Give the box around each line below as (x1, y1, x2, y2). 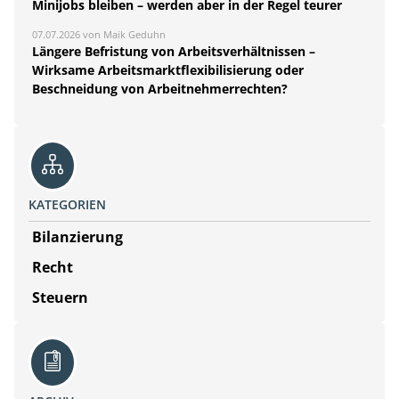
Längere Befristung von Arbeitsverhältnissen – (32, 42, 315, 60)
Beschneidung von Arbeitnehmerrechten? (32, 79, 288, 97)
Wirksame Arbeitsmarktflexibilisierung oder (32, 61, 304, 78)
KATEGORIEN (28, 195, 106, 213)
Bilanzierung (32, 226, 123, 247)
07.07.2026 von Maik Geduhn (32, 27, 166, 41)
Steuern (32, 287, 88, 307)
